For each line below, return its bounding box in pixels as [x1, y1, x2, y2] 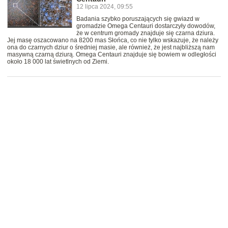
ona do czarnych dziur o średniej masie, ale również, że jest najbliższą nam [7, 44, 215, 51]
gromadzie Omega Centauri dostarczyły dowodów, [76, 22, 215, 30]
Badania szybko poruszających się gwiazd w [76, 15, 199, 23]
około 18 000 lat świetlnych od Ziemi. [7, 58, 109, 66]
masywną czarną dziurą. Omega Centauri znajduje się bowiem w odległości [7, 51, 216, 59]
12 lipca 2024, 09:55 [76, 3, 133, 11]
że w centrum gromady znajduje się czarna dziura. [76, 30, 215, 37]
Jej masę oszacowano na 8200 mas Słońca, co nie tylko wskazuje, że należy [7, 37, 218, 44]
